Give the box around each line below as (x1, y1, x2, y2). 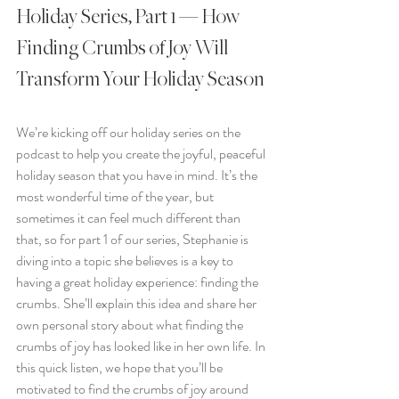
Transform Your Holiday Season (16, 69, 265, 91)
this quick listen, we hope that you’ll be (16, 357, 225, 379)
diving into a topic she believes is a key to (16, 250, 236, 272)
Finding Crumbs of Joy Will (16, 37, 231, 60)
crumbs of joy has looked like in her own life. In (16, 336, 268, 357)
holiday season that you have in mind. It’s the (16, 165, 260, 186)
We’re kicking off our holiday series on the (16, 122, 243, 143)
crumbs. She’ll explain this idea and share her (16, 293, 259, 314)
